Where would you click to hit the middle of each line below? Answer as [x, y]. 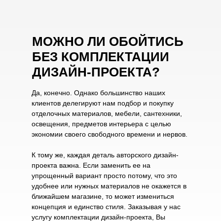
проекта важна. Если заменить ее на [91, 165]
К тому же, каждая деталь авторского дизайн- [105, 155]
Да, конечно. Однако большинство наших [98, 93]
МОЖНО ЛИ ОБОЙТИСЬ [108, 41]
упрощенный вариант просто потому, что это [104, 176]
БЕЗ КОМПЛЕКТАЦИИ [101, 57]
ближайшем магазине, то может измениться [103, 196]
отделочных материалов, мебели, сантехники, [107, 113]
